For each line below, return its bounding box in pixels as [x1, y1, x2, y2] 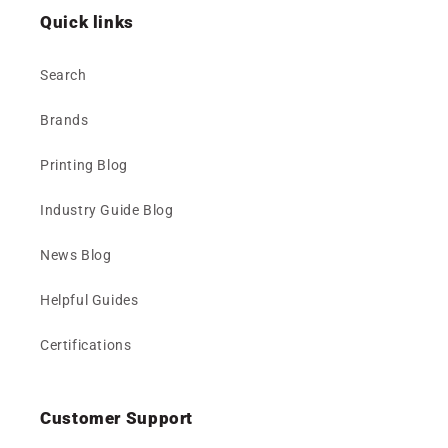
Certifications [40, 337, 132, 354]
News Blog [40, 247, 112, 264]
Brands [40, 112, 89, 129]
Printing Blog [40, 157, 128, 174]
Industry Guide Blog [40, 202, 174, 219]
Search [40, 67, 87, 84]
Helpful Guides [40, 292, 139, 309]
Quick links [40, 12, 134, 33]
